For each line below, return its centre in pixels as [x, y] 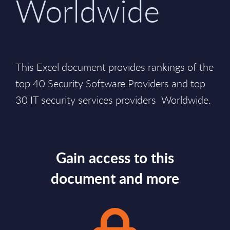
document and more [115, 178]
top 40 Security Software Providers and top [110, 83]
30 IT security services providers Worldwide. [113, 100]
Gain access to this [115, 158]
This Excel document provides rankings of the [114, 67]
